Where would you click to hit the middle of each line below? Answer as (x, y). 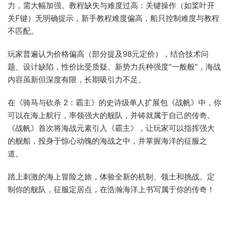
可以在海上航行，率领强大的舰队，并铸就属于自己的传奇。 (111, 115)
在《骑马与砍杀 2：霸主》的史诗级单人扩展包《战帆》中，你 (114, 102)
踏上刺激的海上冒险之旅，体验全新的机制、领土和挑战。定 (111, 177)
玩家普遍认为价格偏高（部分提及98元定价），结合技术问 (108, 54)
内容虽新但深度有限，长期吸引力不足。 (77, 79)
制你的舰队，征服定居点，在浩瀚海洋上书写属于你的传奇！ (111, 189)
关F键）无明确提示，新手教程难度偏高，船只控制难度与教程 (113, 18)
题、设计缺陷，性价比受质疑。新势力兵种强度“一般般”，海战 (114, 67)
